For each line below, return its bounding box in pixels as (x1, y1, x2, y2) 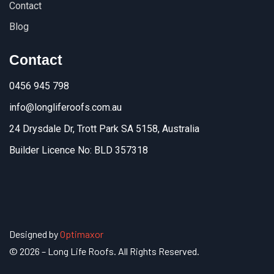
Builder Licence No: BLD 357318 (9, 144, 148, 156)
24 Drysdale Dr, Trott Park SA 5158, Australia (9, 122, 199, 135)
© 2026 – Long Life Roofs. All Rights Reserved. (9, 245, 199, 257)
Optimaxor (60, 228, 103, 240)
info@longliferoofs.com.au (9, 101, 122, 113)
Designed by (9, 228, 60, 240)
